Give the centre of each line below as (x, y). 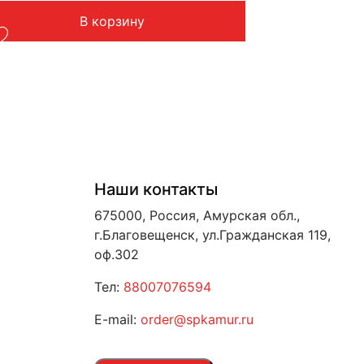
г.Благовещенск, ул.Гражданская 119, (212, 234)
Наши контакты (156, 189)
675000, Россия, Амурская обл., (197, 215)
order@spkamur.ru (197, 319)
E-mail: (117, 319)
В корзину (112, 21)
